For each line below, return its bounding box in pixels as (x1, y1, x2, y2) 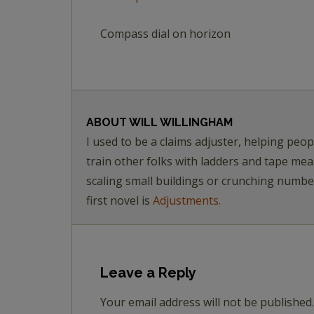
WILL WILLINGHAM (129, 116, 233, 129)
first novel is (86, 193, 153, 208)
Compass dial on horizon (100, 26, 231, 41)
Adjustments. (153, 193, 221, 208)
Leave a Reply (100, 264, 196, 281)
